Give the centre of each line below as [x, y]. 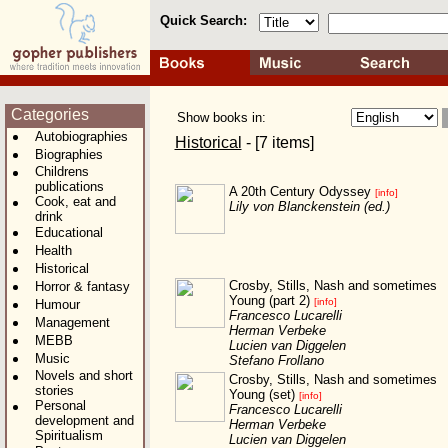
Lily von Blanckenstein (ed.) [309, 206]
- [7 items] [277, 142]
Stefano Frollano [276, 360]
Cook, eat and [75, 201]
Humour [59, 304]
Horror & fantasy [84, 286]
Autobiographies [83, 136]
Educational [73, 232]
